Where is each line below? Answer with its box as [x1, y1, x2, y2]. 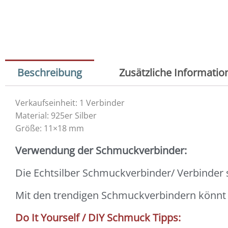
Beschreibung [17, 66, 82, 79]
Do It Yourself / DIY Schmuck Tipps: [15, 211, 183, 224]
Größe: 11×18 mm [15, 123, 84, 134]
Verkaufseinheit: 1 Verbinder [15, 97, 125, 108]
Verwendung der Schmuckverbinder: [15, 144, 189, 157]
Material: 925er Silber [15, 110, 97, 121]
